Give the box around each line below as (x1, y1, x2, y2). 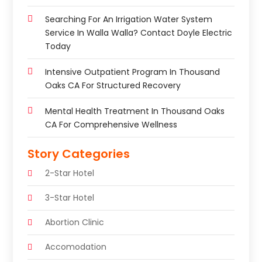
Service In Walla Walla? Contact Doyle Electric (45, 27, 233, 39)
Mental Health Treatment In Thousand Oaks (45, 105, 225, 118)
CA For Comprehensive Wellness (45, 119, 178, 131)
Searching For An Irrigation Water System (45, 13, 213, 26)
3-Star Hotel (45, 192, 95, 204)
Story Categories (27, 146, 130, 163)
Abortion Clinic (45, 216, 105, 229)
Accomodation (45, 241, 107, 253)
